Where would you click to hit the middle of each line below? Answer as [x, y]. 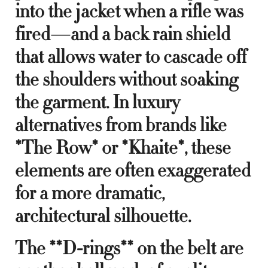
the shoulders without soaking [127, 79]
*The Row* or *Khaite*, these [123, 147]
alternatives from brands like [121, 125]
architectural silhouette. [103, 216]
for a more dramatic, [90, 193]
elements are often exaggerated [133, 170]
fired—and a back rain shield [123, 34]
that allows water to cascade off [131, 57]
